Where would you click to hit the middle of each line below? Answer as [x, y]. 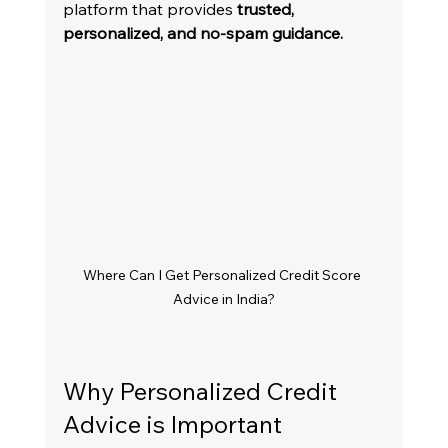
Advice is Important [172, 424]
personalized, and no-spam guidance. [202, 33]
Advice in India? [223, 299]
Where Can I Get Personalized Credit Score [224, 275]
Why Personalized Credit [202, 391]
